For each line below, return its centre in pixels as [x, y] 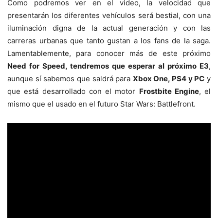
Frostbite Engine [169, 91]
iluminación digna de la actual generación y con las [109, 28]
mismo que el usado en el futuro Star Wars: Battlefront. [101, 104]
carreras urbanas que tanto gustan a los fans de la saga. [109, 40]
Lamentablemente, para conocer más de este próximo [109, 53]
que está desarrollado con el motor [73, 91]
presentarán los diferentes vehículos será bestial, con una [109, 15]
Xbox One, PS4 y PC [169, 78]
